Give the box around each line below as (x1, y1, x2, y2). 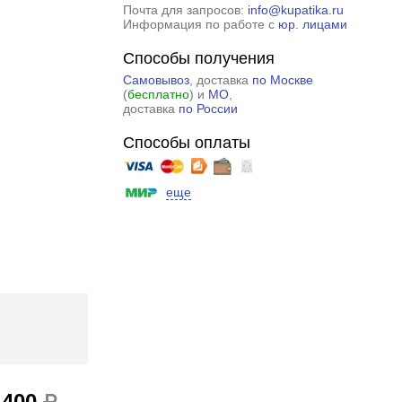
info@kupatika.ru (247, 3, 344, 17)
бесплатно (127, 87, 189, 101)
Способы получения (122, 49, 275, 67)
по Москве (251, 73, 313, 87)
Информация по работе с (122, 17, 278, 31)
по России (178, 101, 238, 116)
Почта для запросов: (122, 3, 248, 17)
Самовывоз (122, 73, 189, 87)
